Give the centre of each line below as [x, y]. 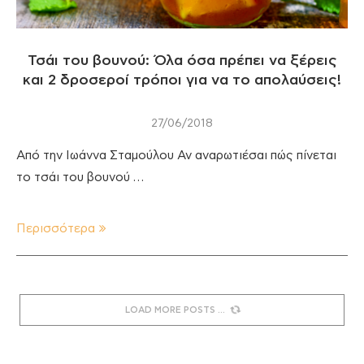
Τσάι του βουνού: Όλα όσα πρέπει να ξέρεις [182, 61]
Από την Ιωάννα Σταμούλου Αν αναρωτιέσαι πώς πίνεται [176, 155]
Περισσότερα [56, 228]
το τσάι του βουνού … [80, 177]
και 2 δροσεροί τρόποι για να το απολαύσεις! [182, 80]
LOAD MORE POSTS [170, 310]
